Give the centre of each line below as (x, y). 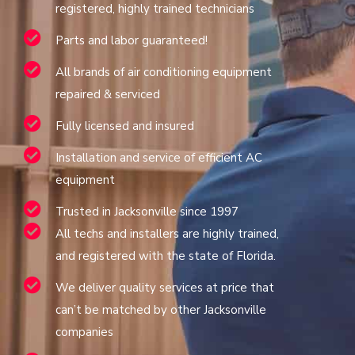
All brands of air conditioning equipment (164, 72)
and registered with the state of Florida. (166, 256)
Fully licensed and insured (125, 126)
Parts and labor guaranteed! (132, 40)
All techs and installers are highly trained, (167, 234)
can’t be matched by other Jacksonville (161, 310)
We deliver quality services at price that (165, 288)
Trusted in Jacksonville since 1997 (147, 212)
